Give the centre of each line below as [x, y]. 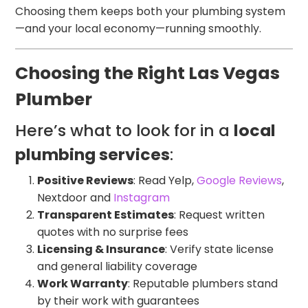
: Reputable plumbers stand [203, 283]
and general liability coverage [118, 266]
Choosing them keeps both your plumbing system [151, 11]
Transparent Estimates [106, 214]
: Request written [220, 214]
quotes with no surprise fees [113, 232]
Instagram [142, 197]
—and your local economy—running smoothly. [139, 28]
